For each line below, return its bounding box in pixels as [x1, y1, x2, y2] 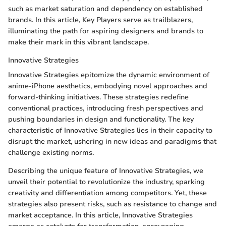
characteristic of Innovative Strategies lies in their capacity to [8, 126, 212, 136]
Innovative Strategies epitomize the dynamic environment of [8, 70, 209, 80]
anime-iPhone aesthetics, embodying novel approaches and [8, 81, 207, 91]
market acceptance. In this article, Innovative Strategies [8, 210, 193, 220]
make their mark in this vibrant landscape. [8, 37, 149, 47]
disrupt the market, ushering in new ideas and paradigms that [8, 137, 216, 147]
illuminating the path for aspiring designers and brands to [8, 26, 203, 36]
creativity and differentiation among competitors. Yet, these [8, 188, 207, 198]
